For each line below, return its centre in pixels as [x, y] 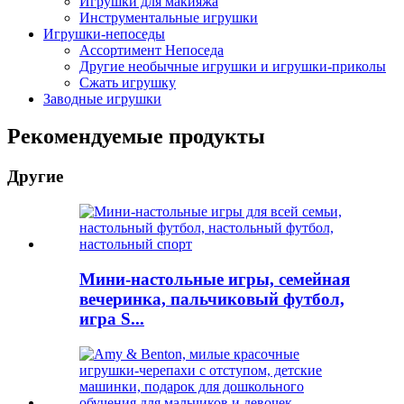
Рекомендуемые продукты [136, 137]
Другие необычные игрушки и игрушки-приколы [233, 66]
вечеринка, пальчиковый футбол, [212, 298]
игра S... [112, 318]
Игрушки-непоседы [104, 33]
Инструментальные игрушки [169, 17]
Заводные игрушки [102, 98]
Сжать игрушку [128, 82]
